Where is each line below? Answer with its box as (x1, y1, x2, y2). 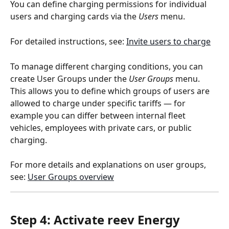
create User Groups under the (10, 73, 129, 84)
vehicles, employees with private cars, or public (10, 122, 194, 133)
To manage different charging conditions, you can (10, 60, 205, 72)
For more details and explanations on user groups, (10, 158, 208, 170)
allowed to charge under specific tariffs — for (10, 97, 188, 109)
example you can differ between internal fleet (10, 109, 188, 121)
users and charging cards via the (10, 11, 139, 22)
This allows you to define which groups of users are (10, 85, 212, 97)
